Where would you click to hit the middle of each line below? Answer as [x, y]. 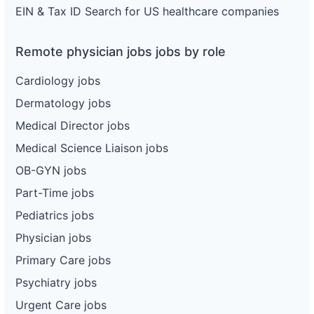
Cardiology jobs [58, 80]
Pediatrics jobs [55, 215]
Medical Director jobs [73, 125]
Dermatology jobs [63, 103]
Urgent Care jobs [61, 305]
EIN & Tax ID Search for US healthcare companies [147, 11]
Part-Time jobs [55, 192]
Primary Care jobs [63, 260]
